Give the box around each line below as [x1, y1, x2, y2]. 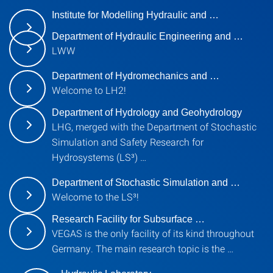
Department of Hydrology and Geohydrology [52, 107, 242, 118]
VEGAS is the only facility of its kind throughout [52, 227, 254, 239]
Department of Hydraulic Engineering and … [52, 31, 243, 41]
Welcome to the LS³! [52, 190, 139, 203]
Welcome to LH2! [52, 83, 126, 96]
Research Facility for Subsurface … [52, 214, 205, 224]
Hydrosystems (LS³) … [52, 151, 146, 163]
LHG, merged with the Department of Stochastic [52, 120, 257, 133]
